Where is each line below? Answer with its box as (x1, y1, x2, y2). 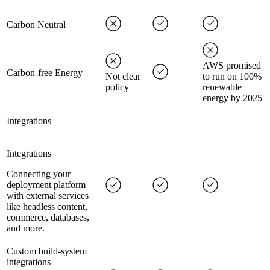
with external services (7, 190, 89, 201)
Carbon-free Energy (7, 67, 83, 78)
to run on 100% (202, 71, 262, 82)
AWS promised (202, 60, 261, 71)
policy (105, 82, 129, 93)
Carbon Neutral (7, 19, 66, 30)
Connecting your (7, 169, 71, 180)
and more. (7, 223, 45, 234)
